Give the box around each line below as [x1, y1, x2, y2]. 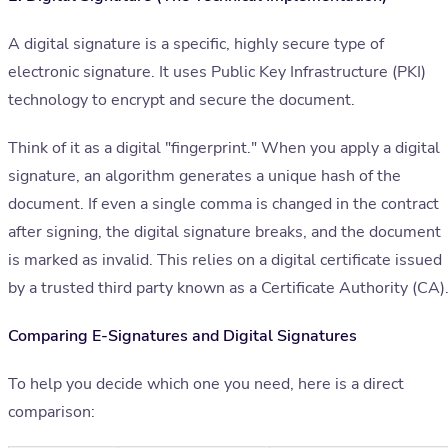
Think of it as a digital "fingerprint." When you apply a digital [8, 137, 440, 160]
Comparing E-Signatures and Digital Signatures [8, 325, 357, 348]
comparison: [8, 401, 95, 424]
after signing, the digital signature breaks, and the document [8, 221, 441, 244]
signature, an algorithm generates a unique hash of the [8, 165, 401, 188]
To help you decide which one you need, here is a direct [8, 373, 404, 396]
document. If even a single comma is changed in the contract [8, 193, 439, 216]
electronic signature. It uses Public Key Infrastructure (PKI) [8, 61, 426, 84]
